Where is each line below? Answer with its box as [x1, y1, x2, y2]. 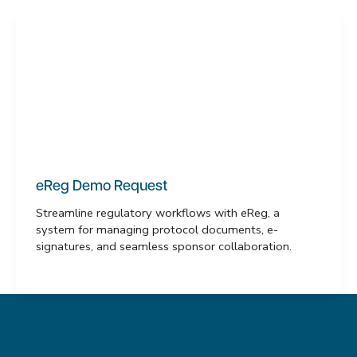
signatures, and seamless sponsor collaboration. [35, 238, 292, 255]
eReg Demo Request [35, 179, 167, 195]
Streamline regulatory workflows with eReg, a [35, 205, 280, 222]
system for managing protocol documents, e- [35, 222, 278, 238]
